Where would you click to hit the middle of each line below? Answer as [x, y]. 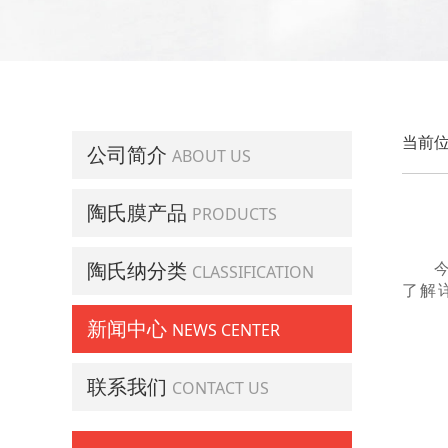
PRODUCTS [234, 214]
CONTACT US [220, 388]
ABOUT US [211, 156]
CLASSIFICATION [253, 272]
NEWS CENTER [226, 330]
